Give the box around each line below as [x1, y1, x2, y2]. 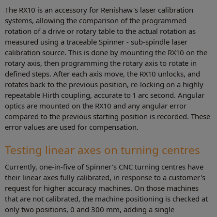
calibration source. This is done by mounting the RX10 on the [5, 47, 207, 58]
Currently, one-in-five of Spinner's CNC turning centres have [5, 162, 203, 172]
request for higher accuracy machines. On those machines [5, 183, 199, 193]
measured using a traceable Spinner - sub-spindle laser [5, 37, 187, 47]
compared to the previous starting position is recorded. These [5, 111, 210, 122]
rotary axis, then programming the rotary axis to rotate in [5, 58, 197, 68]
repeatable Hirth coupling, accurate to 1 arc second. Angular [5, 90, 204, 100]
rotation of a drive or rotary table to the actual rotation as [5, 26, 196, 36]
